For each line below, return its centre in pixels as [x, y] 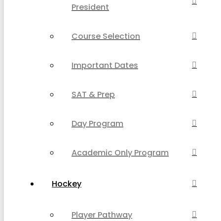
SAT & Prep [93, 94]
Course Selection [106, 36]
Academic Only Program [120, 152]
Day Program [97, 123]
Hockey [67, 184]
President [90, 7]
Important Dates [105, 65]
